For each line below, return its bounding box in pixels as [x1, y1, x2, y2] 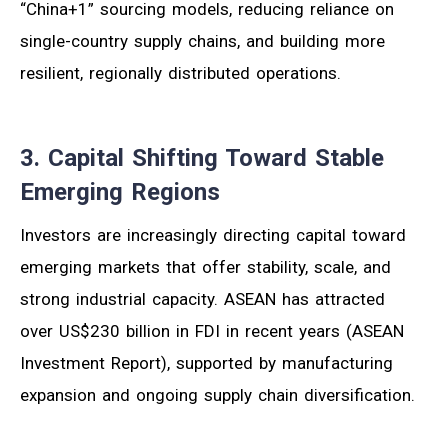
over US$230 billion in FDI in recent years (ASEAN [20, 320, 404, 341]
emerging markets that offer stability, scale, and [20, 256, 391, 277]
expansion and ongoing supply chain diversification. [20, 384, 415, 405]
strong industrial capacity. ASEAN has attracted [20, 288, 385, 309]
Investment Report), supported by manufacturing [20, 352, 393, 373]
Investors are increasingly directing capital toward [20, 224, 406, 245]
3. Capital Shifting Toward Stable [20, 143, 384, 172]
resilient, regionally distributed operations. [20, 62, 341, 83]
